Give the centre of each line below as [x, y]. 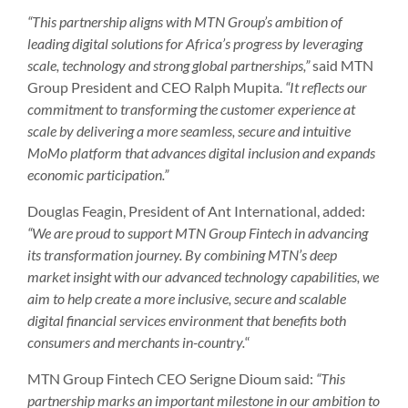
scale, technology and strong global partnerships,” [168, 65]
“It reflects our [326, 87]
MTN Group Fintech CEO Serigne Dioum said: [172, 378]
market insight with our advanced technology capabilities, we [203, 276]
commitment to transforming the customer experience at [191, 108]
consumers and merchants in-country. [136, 342]
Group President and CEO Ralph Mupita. [156, 87]
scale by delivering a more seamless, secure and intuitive [189, 130]
